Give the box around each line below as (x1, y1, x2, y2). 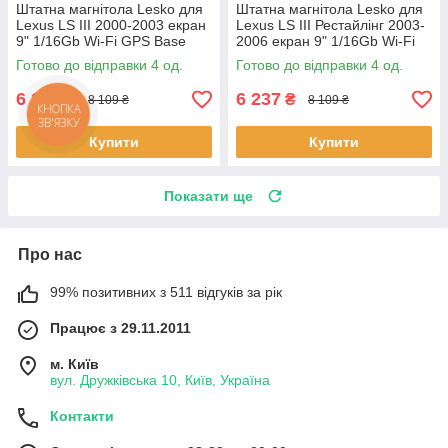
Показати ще (164, 188, 253, 205)
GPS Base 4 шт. (236, 49, 336, 66)
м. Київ (50, 356, 99, 373)
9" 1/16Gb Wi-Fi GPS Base (16, 33, 186, 50)
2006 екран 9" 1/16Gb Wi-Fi (236, 33, 415, 50)
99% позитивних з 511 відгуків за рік (50, 284, 282, 301)
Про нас (18, 246, 82, 264)
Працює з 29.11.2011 (50, 320, 191, 337)
